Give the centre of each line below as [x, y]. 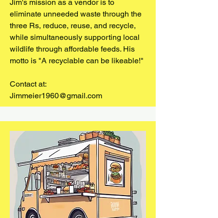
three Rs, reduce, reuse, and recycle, [73, 25]
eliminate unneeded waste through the [76, 14]
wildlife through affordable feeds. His [72, 49]
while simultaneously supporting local [75, 37]
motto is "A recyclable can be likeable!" [77, 60]
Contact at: [28, 84]
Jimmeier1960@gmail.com [56, 95]
